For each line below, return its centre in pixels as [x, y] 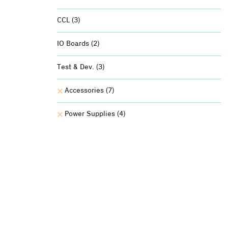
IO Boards [74, 44]
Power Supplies [91, 114]
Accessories [85, 91]
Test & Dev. [77, 67]
